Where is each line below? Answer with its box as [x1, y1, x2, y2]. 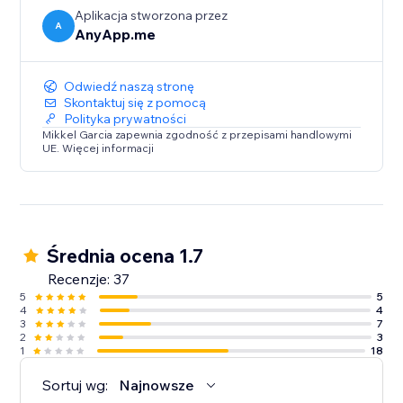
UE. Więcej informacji [42, 141, 155, 156]
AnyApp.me [75, 25, 157, 44]
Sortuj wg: [42, 376, 109, 395]
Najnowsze [119, 376, 195, 395]
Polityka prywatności [64, 111, 187, 128]
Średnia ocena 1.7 [47, 244, 204, 268]
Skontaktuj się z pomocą [64, 94, 207, 112]
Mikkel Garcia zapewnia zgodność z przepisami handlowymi [42, 128, 353, 142]
